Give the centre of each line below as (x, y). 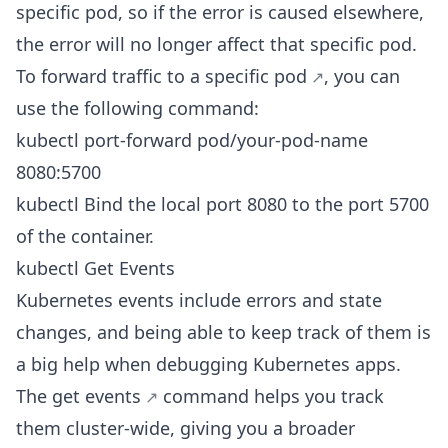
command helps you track (271, 396)
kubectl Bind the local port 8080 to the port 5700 (222, 204)
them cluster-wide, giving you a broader (185, 428)
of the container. (85, 236)
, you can (362, 76)
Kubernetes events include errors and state (199, 300)
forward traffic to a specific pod (174, 76)
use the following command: (137, 108)
